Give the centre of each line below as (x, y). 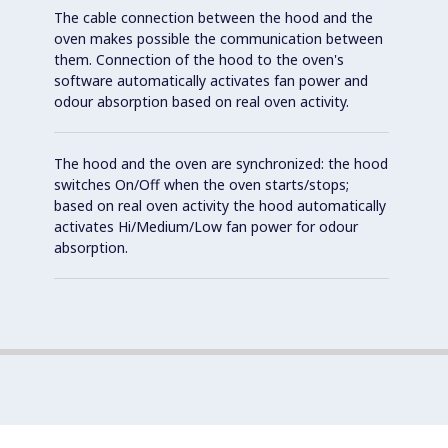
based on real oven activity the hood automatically (220, 205)
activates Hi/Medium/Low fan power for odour (206, 226)
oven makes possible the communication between (218, 38)
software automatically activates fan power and (211, 80)
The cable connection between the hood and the (213, 17)
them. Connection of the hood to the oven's (199, 59)
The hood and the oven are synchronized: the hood (221, 163)
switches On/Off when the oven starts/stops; (201, 184)
